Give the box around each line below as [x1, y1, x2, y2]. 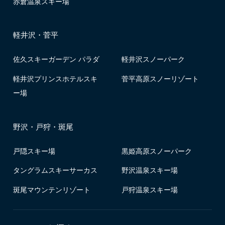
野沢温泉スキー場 [122, 165, 178, 175]
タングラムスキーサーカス [13, 165, 97, 175]
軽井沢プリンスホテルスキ [13, 73, 97, 84]
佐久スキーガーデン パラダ [13, 54, 99, 64]
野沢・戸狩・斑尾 [13, 121, 73, 132]
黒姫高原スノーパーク [122, 145, 192, 156]
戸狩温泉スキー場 [122, 184, 178, 195]
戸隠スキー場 [13, 145, 55, 156]
